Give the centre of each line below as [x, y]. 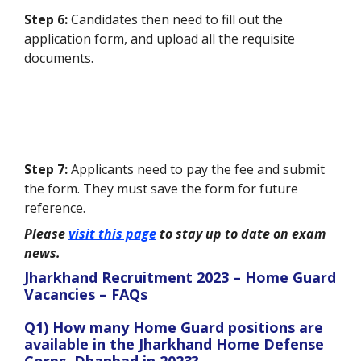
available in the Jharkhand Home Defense [174, 344]
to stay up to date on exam [241, 233]
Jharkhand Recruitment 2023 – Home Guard [180, 277]
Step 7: [48, 169]
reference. [55, 207]
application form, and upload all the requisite [160, 38]
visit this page [112, 233]
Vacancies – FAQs [86, 294]
